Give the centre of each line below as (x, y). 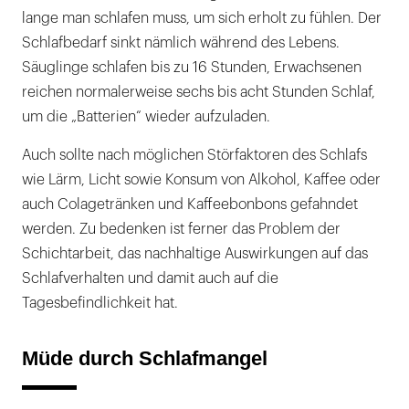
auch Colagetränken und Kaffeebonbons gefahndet (190, 205)
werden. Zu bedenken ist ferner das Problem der (181, 230)
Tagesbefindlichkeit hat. (100, 304)
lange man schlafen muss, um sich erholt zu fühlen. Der (202, 19)
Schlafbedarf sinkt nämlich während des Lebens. (181, 43)
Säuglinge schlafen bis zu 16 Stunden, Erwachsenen (192, 68)
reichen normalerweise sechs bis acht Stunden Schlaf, (199, 93)
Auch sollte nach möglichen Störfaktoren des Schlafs (194, 156)
